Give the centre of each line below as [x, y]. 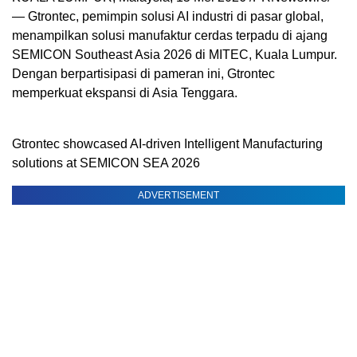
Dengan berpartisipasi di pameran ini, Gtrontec [143, 74]
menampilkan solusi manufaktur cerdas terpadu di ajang [170, 35]
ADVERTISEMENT [178, 195]
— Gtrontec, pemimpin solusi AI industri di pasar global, [168, 16]
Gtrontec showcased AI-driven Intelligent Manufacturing [167, 144]
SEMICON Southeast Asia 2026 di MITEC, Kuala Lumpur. [175, 55]
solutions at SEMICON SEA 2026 [106, 163]
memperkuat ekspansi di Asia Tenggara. [125, 93]
